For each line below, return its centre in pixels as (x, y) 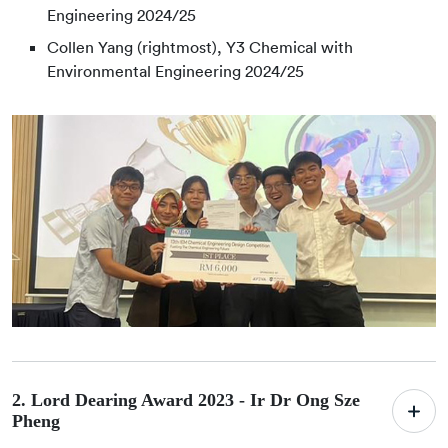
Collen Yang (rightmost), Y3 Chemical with (200, 47)
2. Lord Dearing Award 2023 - (131, 400)
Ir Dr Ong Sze (305, 400)
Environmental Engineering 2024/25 (175, 71)
